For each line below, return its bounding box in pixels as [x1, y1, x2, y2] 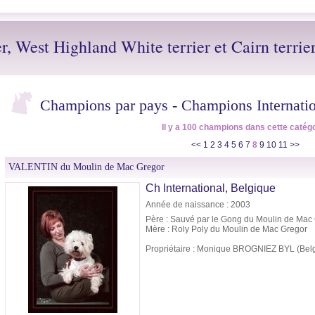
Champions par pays [40, 96, 168, 115]
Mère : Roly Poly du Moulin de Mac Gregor [146, 224, 307, 235]
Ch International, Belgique [146, 182, 276, 195]
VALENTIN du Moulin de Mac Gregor [8, 162, 165, 173]
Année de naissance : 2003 [146, 200, 250, 210]
